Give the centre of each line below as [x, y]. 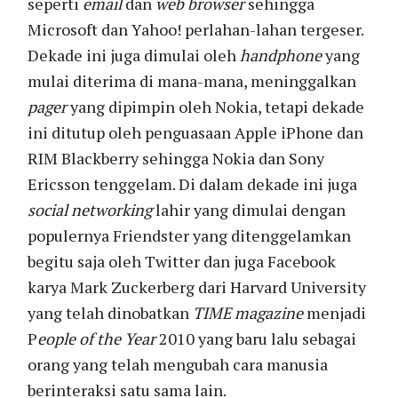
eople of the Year [97, 338]
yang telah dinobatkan [111, 312]
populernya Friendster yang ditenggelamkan [190, 235]
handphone [281, 55]
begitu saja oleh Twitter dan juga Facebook [182, 261]
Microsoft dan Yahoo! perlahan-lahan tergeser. [196, 29]
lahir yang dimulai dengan [249, 209]
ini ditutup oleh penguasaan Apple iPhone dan [196, 132]
